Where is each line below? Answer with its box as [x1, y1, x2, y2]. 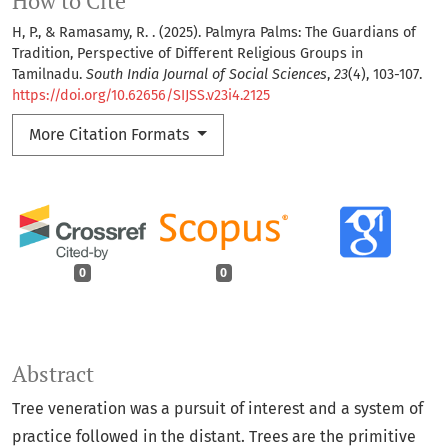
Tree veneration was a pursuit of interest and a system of [12, 398, 423, 418]
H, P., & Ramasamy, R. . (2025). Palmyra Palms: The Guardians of [12, 23, 416, 41]
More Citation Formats [29, 124, 193, 144]
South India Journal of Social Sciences [86, 65, 327, 83]
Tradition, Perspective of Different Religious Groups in [12, 44, 363, 62]
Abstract [12, 359, 94, 388]
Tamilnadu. [12, 65, 86, 83]
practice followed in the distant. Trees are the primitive [12, 426, 416, 446]
